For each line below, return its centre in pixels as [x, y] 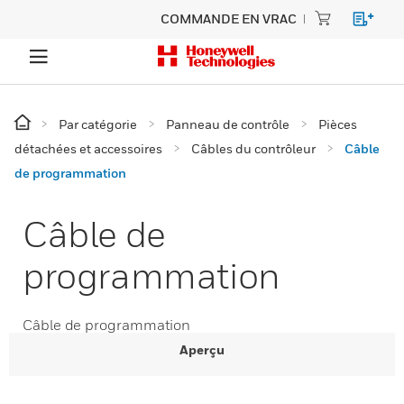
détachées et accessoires [88, 148]
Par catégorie [98, 124]
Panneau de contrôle [228, 124]
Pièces [338, 124]
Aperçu [202, 349]
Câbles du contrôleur [253, 148]
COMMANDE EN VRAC [229, 18]
